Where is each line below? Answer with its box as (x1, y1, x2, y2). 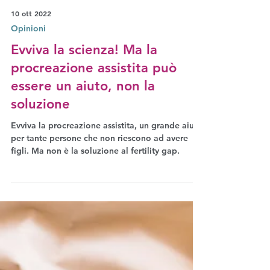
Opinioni (11, 49, 46, 60)
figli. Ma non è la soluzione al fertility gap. (11, 172, 180, 183)
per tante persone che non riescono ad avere (11, 159, 188, 170)
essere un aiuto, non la (11, 104, 155, 121)
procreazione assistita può (11, 86, 177, 102)
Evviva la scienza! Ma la (11, 68, 157, 84)
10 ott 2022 (11, 35, 51, 45)
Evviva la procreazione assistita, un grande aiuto (11, 146, 202, 157)
